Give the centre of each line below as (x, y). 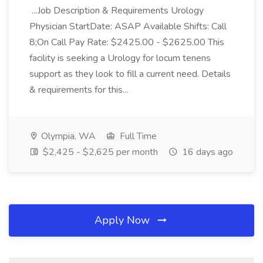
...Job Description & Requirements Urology (117, 11)
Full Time (137, 136)
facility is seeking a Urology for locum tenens (120, 58)
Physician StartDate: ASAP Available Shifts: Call (128, 26)
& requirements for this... (80, 90)
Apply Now (124, 220)
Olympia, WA (67, 136)
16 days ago (206, 152)
